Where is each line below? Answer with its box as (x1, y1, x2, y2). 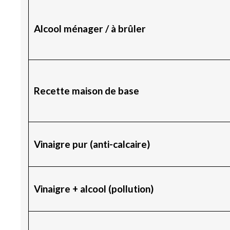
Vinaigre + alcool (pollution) (33, 182, 154, 195)
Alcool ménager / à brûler (33, 22, 146, 34)
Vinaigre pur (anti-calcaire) (33, 138, 150, 150)
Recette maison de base (33, 84, 139, 97)
